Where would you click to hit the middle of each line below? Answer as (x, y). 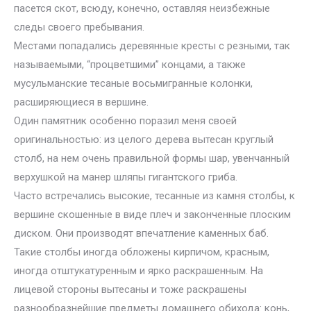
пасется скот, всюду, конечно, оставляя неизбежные (142, 8)
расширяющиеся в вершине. (81, 102)
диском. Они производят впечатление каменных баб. (141, 233)
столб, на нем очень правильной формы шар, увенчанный (152, 158)
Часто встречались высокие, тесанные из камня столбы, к (154, 196)
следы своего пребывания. (79, 27)
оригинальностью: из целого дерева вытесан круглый (144, 140)
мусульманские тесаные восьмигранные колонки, (133, 83)
